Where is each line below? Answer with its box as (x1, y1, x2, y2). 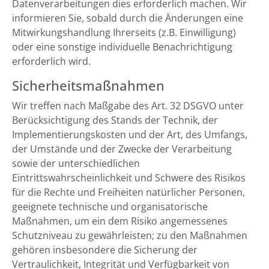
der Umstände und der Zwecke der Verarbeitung (12, 142, 232, 156)
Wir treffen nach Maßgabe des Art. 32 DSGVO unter (12, 99, 244, 112)
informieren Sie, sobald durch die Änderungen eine (12, 11, 243, 25)
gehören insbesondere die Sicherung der (12, 243, 198, 256)
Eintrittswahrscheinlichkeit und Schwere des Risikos (12, 171, 246, 184)
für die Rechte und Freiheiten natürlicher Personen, (12, 186, 245, 199)
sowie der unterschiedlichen (12, 157, 140, 170)
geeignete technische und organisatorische (12, 200, 208, 213)
